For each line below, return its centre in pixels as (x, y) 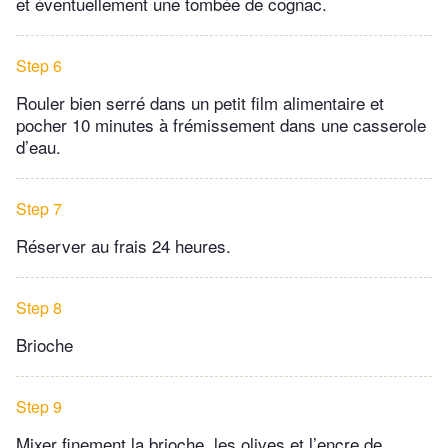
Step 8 (39, 308)
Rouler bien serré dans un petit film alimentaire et (200, 103)
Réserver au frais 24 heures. (123, 246)
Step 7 (39, 209)
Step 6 (39, 66)
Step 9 (39, 407)
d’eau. (38, 147)
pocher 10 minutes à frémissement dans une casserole (221, 125)
